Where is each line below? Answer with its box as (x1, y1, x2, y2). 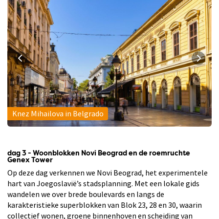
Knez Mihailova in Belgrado (12, 109, 104, 119)
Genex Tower (7, 156, 53, 164)
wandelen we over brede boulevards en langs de (7, 189, 164, 199)
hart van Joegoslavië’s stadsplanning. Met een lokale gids (7, 178, 199, 188)
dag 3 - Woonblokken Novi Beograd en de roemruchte (7, 150, 190, 157)
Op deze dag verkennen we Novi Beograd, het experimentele (7, 167, 208, 177)
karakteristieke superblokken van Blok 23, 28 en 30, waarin (7, 199, 202, 210)
